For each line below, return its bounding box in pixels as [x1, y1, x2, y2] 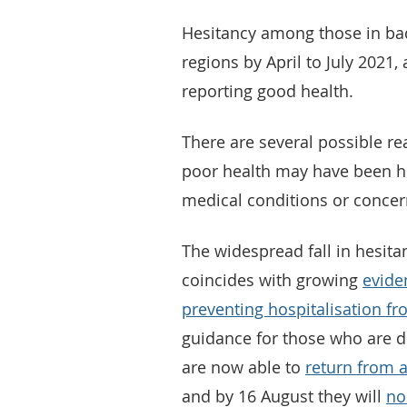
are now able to [182, 356, 305, 378]
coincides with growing [182, 269, 362, 291]
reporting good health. [182, 80, 353, 102]
